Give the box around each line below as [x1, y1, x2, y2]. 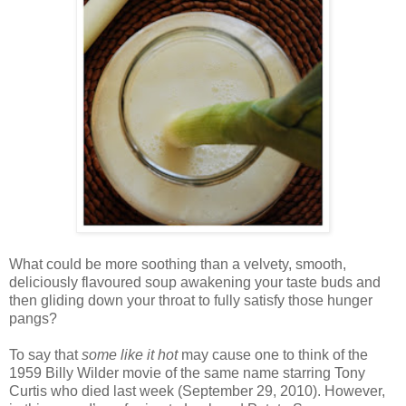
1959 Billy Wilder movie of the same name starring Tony [9, 365, 365, 382]
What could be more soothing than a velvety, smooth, [9, 256, 346, 273]
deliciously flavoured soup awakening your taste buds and [9, 275, 381, 291]
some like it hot [82, 347, 178, 363]
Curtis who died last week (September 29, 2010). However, [9, 383, 385, 400]
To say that [9, 347, 82, 363]
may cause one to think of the [178, 347, 368, 363]
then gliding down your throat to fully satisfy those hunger [9, 293, 372, 309]
